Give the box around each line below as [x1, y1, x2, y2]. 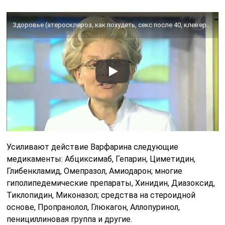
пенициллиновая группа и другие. [7, 214, 133, 224]
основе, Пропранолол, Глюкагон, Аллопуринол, [7, 202, 180, 212]
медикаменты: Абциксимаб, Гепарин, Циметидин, [7, 154, 196, 164]
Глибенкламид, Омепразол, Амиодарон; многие [7, 166, 183, 176]
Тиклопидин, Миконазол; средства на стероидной [7, 190, 196, 200]
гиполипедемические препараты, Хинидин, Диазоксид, [7, 178, 215, 188]
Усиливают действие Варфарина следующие [7, 142, 179, 152]
